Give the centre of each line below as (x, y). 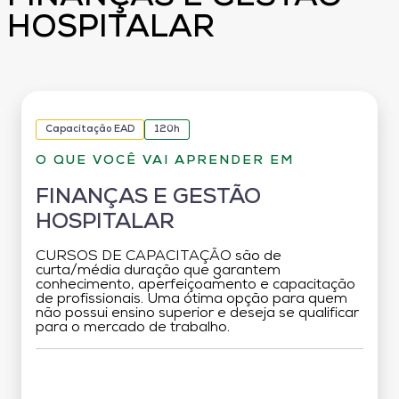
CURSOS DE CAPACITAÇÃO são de (159, 256)
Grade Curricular (199, 379)
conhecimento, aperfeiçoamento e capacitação (195, 285)
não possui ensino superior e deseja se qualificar (197, 313)
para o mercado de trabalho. (133, 327)
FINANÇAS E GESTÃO (148, 197)
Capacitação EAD (90, 129)
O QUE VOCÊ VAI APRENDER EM (165, 160)
